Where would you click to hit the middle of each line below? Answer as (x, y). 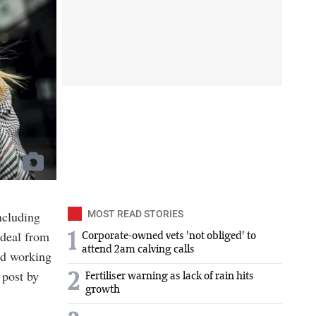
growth (103, 290)
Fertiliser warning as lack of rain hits (170, 277)
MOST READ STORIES (135, 214)
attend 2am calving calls (138, 250)
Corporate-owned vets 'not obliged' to (169, 237)
